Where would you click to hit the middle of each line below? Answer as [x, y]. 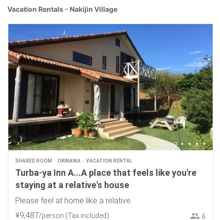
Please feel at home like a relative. [73, 200]
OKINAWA [69, 161]
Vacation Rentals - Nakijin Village [62, 9]
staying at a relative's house [72, 185]
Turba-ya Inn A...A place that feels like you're [106, 172]
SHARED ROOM [33, 161]
